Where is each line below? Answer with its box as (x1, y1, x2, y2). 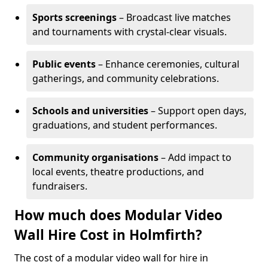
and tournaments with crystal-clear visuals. (32, 25, 227, 38)
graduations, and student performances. (32, 118, 217, 132)
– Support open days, (148, 104, 246, 117)
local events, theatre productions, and (32, 165, 204, 178)
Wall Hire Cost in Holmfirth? (14, 226, 202, 244)
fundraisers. (32, 179, 87, 193)
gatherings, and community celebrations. (32, 72, 219, 85)
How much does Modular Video (14, 206, 223, 224)
